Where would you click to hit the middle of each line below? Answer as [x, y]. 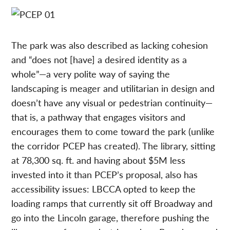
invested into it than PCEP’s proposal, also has [105, 174]
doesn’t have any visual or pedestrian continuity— [112, 102]
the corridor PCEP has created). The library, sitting [113, 145]
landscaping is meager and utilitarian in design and [113, 88]
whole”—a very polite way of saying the [91, 73]
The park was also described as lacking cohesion [110, 45]
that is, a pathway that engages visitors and [99, 117]
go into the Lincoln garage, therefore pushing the [111, 217]
